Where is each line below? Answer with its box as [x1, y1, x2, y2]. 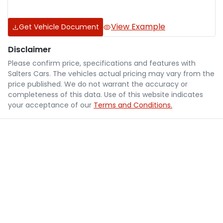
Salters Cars [8, 69, 49, 79]
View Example [111, 20, 165, 32]
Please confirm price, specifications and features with [8, 58, 196, 69]
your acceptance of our [8, 100, 92, 111]
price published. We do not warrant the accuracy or [8, 79, 188, 90]
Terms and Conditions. [94, 100, 172, 111]
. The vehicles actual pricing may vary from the [49, 69, 215, 79]
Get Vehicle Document [19, 22, 99, 32]
